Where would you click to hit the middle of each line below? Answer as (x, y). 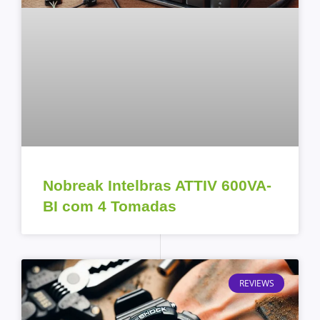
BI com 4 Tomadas (110, 206)
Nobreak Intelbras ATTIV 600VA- (157, 186)
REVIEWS (256, 283)
